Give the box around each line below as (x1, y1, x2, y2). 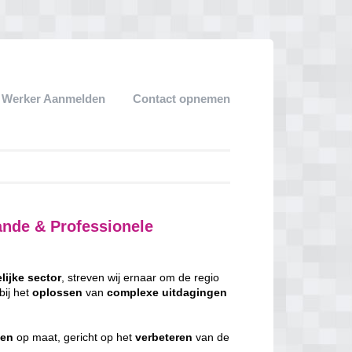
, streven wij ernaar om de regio (61, 271, 220, 284)
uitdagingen (162, 286, 228, 299)
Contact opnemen (133, 92, 230, 105)
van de (192, 331, 230, 343)
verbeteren (135, 331, 193, 343)
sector (27, 271, 62, 284)
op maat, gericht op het (13, 331, 136, 343)
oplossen (32, 286, 83, 299)
